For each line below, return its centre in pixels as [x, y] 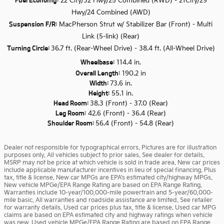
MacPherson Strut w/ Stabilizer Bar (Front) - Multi [135, 25]
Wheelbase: [98, 62]
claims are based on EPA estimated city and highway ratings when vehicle [108, 215]
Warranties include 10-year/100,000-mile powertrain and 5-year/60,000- [108, 193]
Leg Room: [71, 113]
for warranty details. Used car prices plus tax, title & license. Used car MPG [110, 208]
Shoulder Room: [72, 123]
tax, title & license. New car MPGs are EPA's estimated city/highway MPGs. [108, 178]
